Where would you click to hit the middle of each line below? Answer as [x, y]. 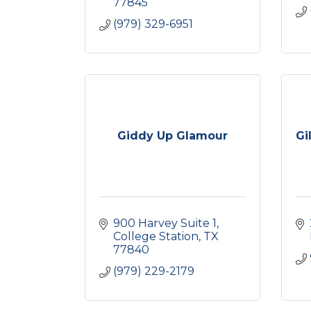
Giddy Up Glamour [172, 136]
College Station [156, 236]
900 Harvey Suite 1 [165, 223]
